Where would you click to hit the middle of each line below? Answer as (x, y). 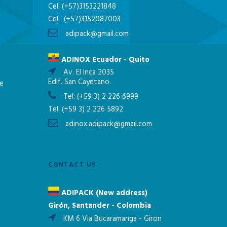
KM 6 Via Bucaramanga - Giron (111, 219)
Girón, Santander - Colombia (99, 206)
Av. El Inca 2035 (87, 73)
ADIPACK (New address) (103, 193)
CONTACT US (72, 165)
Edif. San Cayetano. (79, 82)
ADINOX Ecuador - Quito (104, 60)
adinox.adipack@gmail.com (107, 124)
